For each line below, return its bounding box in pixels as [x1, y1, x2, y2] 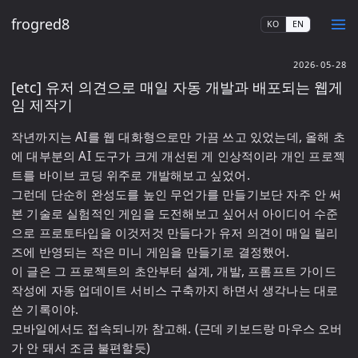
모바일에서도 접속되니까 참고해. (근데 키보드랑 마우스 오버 [11, 320, 343, 337]
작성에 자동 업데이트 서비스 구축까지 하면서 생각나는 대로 [11, 282, 339, 299]
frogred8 [11, 14, 70, 34]
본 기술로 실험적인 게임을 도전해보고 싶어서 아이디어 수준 [11, 205, 339, 222]
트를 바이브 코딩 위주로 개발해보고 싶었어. [11, 167, 250, 184]
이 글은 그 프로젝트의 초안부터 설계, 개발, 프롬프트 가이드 [11, 263, 336, 280]
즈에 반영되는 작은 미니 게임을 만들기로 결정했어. [11, 244, 290, 261]
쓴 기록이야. [11, 301, 79, 318]
